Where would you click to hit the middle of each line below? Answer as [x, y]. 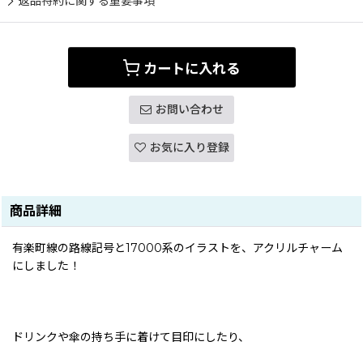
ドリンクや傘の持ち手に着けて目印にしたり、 [131, 337]
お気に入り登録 [189, 148]
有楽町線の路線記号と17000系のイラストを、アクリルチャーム [177, 248]
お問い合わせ [189, 110]
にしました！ [46, 266]
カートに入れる [192, 68]
